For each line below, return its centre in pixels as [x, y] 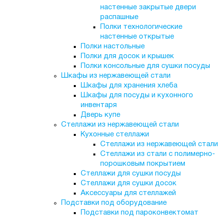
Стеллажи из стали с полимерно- [157, 154]
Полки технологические [141, 27]
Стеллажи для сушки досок [128, 183]
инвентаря [99, 105]
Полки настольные [112, 46]
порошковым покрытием [142, 164]
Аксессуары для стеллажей [128, 193]
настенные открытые [137, 37]
